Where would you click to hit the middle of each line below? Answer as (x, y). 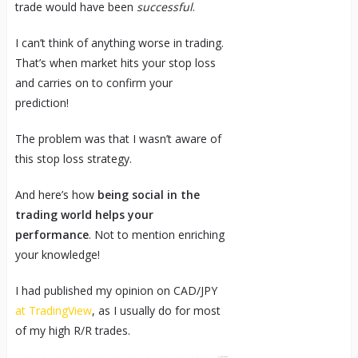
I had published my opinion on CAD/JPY (116, 290)
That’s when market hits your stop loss (115, 62)
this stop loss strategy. (73, 158)
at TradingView (53, 310)
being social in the (148, 194)
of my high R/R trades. (72, 330)
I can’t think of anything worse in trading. (119, 42)
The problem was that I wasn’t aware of (118, 138)
